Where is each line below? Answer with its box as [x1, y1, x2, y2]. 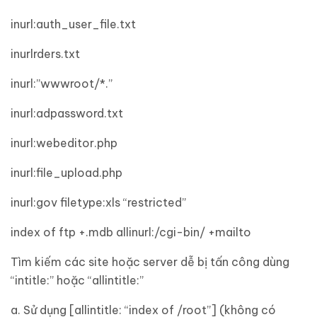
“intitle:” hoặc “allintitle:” [11, 273, 144, 287]
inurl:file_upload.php [11, 166, 122, 180]
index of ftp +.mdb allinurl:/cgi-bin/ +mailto [11, 225, 251, 239]
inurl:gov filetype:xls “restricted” [11, 195, 186, 209]
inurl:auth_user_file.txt [11, 17, 136, 31]
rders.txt [33, 47, 80, 61]
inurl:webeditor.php [11, 136, 117, 150]
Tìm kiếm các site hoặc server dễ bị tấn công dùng [11, 255, 289, 269]
